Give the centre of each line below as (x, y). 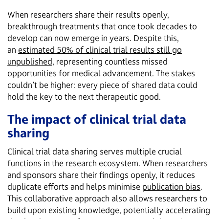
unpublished (30, 61)
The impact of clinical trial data (97, 119)
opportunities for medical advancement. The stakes (101, 73)
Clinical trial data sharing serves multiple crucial (95, 151)
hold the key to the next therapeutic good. (84, 96)
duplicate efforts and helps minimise (75, 186)
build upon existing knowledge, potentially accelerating (109, 210)
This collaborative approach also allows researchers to (107, 198)
